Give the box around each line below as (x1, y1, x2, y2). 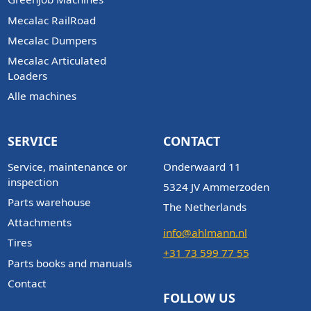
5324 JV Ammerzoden (162, 179, 269, 194)
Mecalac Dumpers (7, 33, 96, 47)
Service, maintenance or (7, 159, 127, 174)
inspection (7, 174, 58, 189)
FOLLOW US (162, 289, 235, 306)
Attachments (7, 215, 72, 230)
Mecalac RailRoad (7, 12, 96, 27)
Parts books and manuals (7, 255, 132, 270)
